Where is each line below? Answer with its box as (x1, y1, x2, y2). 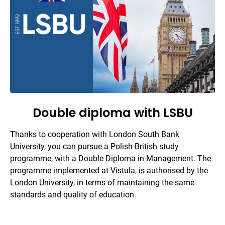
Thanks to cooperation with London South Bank (10, 130, 179, 140)
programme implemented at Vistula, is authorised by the (10, 166, 208, 176)
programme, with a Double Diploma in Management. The (10, 154, 211, 164)
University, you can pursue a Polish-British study (10, 142, 179, 152)
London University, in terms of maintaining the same (10, 178, 194, 188)
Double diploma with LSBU (32, 104, 193, 122)
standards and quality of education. (10, 190, 136, 200)
